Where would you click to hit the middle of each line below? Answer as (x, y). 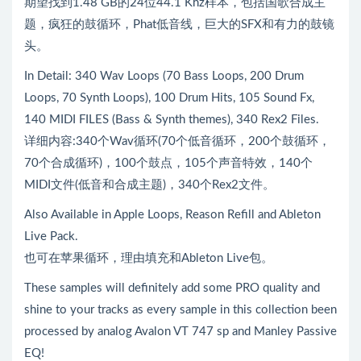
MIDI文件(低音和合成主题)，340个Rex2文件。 (149, 185)
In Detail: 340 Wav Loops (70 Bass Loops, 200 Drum (164, 76)
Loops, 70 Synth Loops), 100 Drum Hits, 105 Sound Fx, (169, 98)
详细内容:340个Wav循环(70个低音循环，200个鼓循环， (177, 141)
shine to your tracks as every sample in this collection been (180, 309)
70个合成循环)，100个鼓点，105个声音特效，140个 (168, 163)
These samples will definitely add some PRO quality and (172, 288)
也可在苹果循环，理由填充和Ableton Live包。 (149, 258)
